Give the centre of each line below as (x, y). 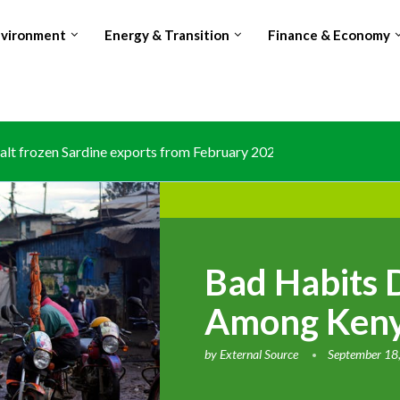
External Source (259, 354)
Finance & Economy (329, 35)
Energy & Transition (167, 35)
